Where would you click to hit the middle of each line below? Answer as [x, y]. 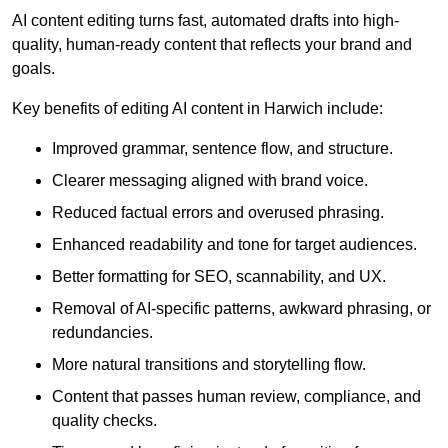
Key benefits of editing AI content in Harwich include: [197, 109]
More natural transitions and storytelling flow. [209, 365]
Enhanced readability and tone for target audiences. [234, 245]
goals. [33, 69]
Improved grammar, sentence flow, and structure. [222, 149]
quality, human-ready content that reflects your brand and [212, 45]
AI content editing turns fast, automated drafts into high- [205, 21]
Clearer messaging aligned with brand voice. [210, 181]
